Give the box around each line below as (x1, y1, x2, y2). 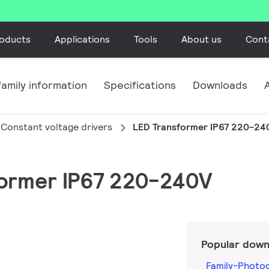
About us (181, 32, 222, 46)
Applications (54, 32, 110, 46)
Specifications (104, 78, 176, 92)
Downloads (193, 78, 247, 92)
